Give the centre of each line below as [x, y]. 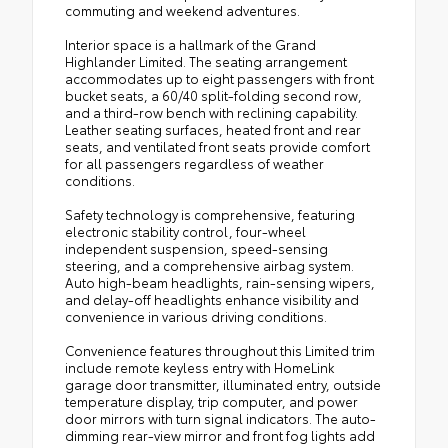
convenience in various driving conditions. [196, 315]
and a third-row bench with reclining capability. [211, 111]
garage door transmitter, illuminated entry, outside [223, 383]
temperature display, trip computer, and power [211, 400]
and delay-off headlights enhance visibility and [212, 298]
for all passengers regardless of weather [194, 162]
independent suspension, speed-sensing [196, 247]
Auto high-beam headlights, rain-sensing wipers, [220, 281]
